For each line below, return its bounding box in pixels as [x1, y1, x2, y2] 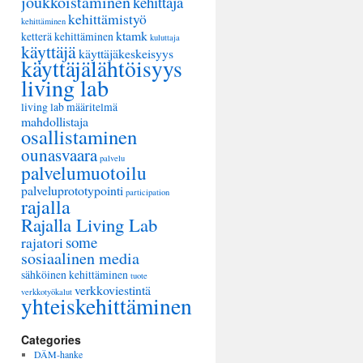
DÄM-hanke [33, 348, 83, 361]
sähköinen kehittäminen [21, 267, 128, 282]
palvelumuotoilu [21, 160, 147, 186]
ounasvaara [21, 143, 97, 166]
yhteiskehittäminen [21, 291, 192, 321]
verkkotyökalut [21, 286, 72, 297]
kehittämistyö [68, 9, 147, 28]
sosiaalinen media [21, 247, 139, 269]
